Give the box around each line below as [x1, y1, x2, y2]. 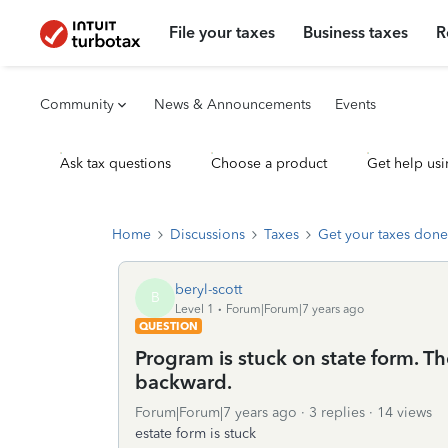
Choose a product [211, 155, 327, 172]
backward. [135, 370, 232, 394]
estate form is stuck [135, 425, 256, 442]
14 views [377, 404, 432, 421]
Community [40, 96, 114, 113]
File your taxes [169, 23, 276, 42]
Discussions [170, 226, 245, 243]
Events [335, 96, 376, 113]
